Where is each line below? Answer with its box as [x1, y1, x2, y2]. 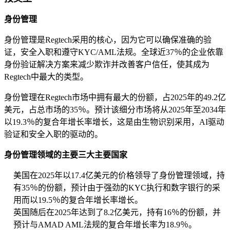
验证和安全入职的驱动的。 [4, 130, 103, 139]
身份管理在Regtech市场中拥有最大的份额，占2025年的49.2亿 [4, 93, 226, 102]
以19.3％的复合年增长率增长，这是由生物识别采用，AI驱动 [4, 118, 224, 127]
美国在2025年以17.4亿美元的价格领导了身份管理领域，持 [13, 171, 225, 180]
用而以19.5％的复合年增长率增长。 [13, 196, 143, 205]
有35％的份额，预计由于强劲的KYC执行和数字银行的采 [13, 183, 220, 193]
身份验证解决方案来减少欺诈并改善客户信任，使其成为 [4, 60, 209, 69]
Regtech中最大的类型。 [4, 72, 88, 82]
